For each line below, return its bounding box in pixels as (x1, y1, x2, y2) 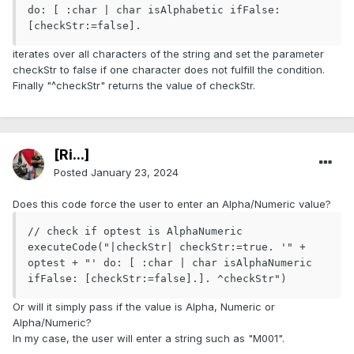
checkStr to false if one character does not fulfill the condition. (13, 63, 325, 77)
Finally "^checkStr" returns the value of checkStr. (13, 79, 255, 92)
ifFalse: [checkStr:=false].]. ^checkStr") (28, 273, 287, 285)
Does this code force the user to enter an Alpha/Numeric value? (13, 198, 331, 211)
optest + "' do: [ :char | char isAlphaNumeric (28, 257, 312, 269)
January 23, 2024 (91, 166, 179, 179)
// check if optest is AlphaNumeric (28, 225, 243, 238)
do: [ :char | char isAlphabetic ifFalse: (28, 4, 281, 17)
